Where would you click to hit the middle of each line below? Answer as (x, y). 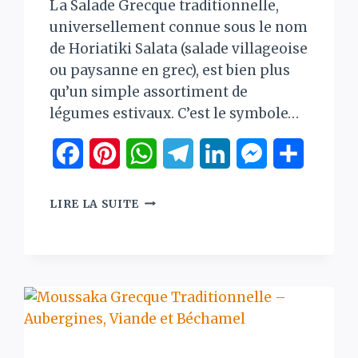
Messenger (303, 153)
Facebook (114, 153)
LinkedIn (260, 153)
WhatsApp (191, 153)
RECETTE (167, 334)
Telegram (225, 153)
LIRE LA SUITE (95, 204)
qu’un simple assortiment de (149, 91)
